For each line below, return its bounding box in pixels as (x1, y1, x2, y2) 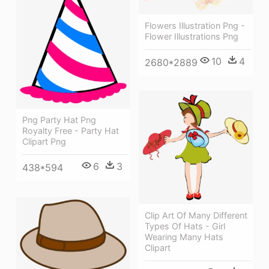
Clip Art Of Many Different (145, 210, 247, 221)
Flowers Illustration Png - (145, 20, 245, 31)
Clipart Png (22, 136, 66, 147)
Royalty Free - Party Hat (22, 125, 119, 136)
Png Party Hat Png (22, 115, 96, 125)
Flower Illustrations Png (145, 31, 238, 41)
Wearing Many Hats (145, 232, 223, 243)
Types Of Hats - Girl (145, 221, 225, 232)
